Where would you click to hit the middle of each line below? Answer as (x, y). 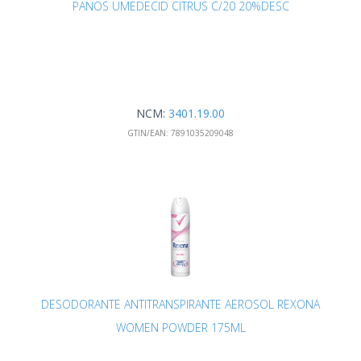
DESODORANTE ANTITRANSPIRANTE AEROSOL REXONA (180, 305)
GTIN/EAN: (148, 133)
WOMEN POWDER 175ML (180, 328)
